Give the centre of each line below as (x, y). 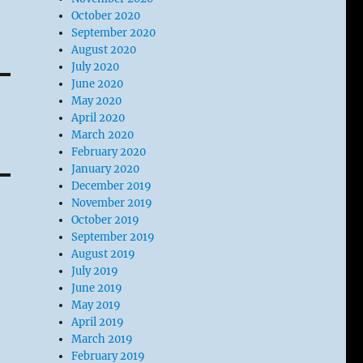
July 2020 (96, 67)
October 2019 (106, 220)
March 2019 (102, 339)
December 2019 (112, 186)
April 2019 (98, 322)
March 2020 (103, 135)
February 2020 (109, 152)
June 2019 (97, 288)
